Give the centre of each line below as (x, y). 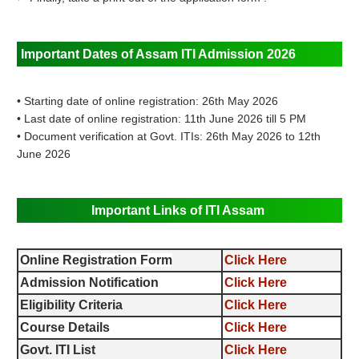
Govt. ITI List (58, 350)
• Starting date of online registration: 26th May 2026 (148, 101)
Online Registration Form (97, 260)
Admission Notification (90, 283)
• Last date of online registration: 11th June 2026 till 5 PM (162, 119)
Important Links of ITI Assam (177, 211)
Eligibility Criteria (72, 305)
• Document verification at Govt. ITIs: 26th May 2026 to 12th (169, 137)
